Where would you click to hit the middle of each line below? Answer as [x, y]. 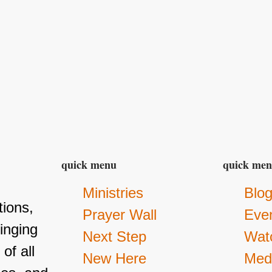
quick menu [89, 165]
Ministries [113, 193]
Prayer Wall [120, 215]
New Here [115, 259]
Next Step [115, 237]
